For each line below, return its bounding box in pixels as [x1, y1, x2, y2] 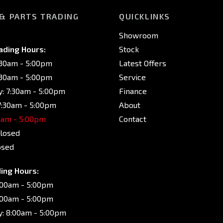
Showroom [119, 30, 158, 40]
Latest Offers [119, 58, 166, 68]
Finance [119, 86, 147, 96]
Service [119, 72, 146, 82]
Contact [119, 114, 146, 123]
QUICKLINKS [119, 11, 170, 21]
